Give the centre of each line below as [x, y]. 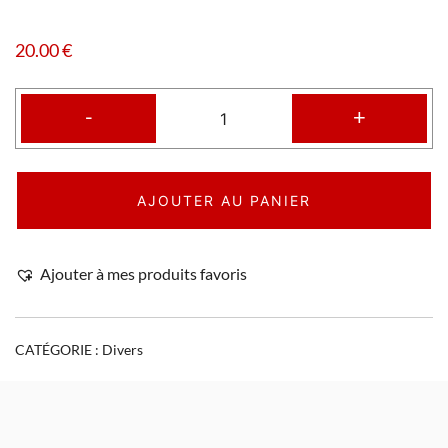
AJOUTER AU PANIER [224, 200]
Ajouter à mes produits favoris [143, 273]
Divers [122, 349]
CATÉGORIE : [58, 349]
